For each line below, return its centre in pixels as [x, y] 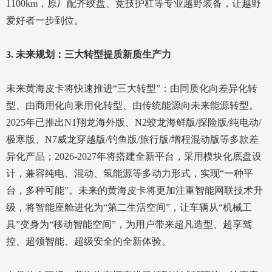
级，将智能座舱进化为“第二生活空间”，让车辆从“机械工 [129, 208]
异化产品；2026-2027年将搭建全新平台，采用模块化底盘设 [134, 157]
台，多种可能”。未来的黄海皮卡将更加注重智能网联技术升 [134, 191]
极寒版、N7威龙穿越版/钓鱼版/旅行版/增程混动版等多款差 [132, 140]
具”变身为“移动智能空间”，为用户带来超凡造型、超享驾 [129, 225]
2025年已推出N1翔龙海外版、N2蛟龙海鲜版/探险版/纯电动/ [134, 123]
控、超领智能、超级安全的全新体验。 [89, 242]
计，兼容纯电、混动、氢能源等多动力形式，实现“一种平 [130, 174]
